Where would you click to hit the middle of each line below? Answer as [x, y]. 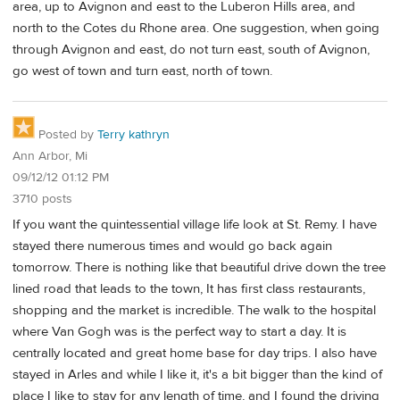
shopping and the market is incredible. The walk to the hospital [194, 310]
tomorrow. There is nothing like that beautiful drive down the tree [199, 267]
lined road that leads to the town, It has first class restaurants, [189, 288]
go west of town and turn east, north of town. [142, 71]
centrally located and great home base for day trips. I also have [195, 353]
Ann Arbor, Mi [50, 157]
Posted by [66, 135]
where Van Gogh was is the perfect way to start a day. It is [179, 331]
